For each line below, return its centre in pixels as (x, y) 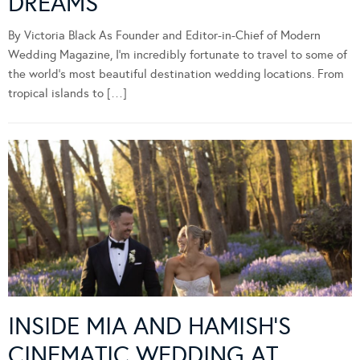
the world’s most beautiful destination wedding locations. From (176, 74)
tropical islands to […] (67, 93)
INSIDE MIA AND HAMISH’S (149, 327)
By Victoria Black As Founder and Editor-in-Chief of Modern (164, 35)
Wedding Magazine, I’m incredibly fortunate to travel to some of (178, 54)
